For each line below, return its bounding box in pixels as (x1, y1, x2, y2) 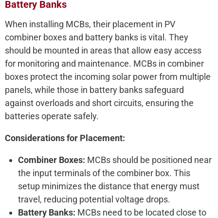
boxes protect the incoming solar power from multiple (5, 72, 211, 82)
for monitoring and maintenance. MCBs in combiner (5, 58, 204, 69)
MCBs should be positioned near (85, 155, 212, 165)
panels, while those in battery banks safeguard (5, 85, 184, 95)
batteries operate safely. (5, 111, 99, 122)
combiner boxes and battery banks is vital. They (5, 32, 188, 43)
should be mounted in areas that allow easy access (5, 45, 201, 56)
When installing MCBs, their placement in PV (5, 19, 175, 30)
